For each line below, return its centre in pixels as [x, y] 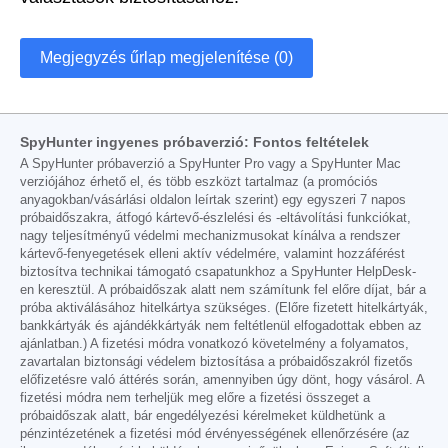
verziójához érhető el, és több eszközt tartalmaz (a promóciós [199, 181]
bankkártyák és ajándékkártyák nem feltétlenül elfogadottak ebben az [221, 325]
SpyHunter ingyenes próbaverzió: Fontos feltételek [194, 141]
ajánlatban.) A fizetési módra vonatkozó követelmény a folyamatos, [214, 343]
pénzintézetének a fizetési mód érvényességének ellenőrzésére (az [215, 433]
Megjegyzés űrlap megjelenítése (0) [166, 57]
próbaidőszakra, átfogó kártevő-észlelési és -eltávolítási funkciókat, [215, 217]
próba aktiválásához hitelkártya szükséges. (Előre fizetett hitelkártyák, [224, 307]
